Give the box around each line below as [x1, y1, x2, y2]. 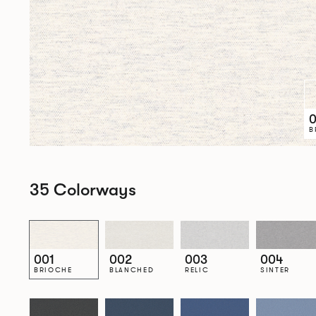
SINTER [260, 265, 291, 274]
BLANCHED [109, 265, 154, 274]
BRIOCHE [33, 265, 73, 274]
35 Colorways [29, 179, 136, 200]
